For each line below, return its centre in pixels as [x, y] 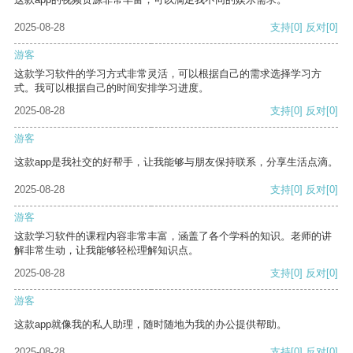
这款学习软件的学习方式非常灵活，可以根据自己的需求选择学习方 [168, 74]
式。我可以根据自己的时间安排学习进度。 [111, 88]
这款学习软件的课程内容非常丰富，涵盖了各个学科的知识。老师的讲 [173, 236]
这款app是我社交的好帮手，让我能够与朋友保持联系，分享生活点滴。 [176, 162]
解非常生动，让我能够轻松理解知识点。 [106, 251]
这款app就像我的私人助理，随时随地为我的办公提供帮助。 [150, 325]
